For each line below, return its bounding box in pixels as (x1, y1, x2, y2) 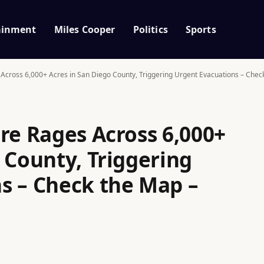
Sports (185, 22, 216, 36)
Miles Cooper (54, 22, 115, 36)
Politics (133, 22, 168, 36)
